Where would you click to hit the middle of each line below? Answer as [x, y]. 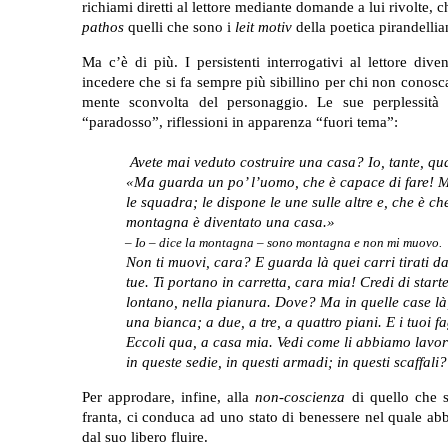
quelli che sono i [179, 26]
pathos [103, 26]
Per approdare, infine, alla [169, 396]
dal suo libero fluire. [147, 436]
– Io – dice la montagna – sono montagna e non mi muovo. [283, 242]
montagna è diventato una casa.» [230, 221]
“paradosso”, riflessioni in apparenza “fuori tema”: [240, 121]
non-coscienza [300, 396]
